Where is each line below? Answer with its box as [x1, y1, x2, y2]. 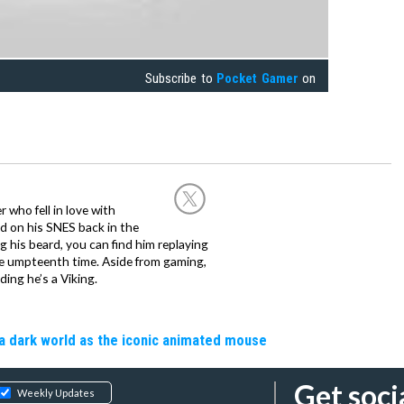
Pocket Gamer [216, 70, 298, 87]
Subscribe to [145, 70, 217, 87]
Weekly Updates [17, 387, 95, 399]
